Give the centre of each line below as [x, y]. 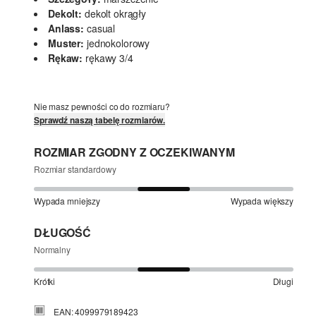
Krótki [45, 281]
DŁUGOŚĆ [62, 233]
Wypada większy [262, 201]
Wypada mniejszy [67, 201]
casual [101, 29]
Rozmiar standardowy [75, 169]
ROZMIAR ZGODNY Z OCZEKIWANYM [134, 152]
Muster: [66, 43]
